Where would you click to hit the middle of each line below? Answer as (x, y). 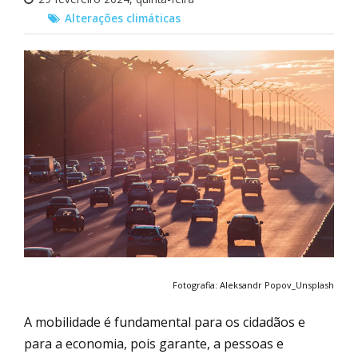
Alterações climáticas (123, 18)
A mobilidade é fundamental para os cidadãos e (165, 322)
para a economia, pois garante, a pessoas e (154, 343)
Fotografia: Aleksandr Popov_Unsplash (253, 284)
